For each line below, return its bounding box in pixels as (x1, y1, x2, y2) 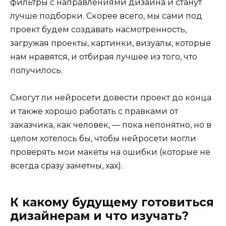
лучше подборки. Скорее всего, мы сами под (10, 11, 202, 21)
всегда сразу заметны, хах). (10, 161, 123, 171)
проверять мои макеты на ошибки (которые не (10, 147, 210, 157)
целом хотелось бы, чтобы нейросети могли (10, 134, 196, 144)
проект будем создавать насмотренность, (10, 25, 187, 35)
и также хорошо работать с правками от (10, 106, 178, 117)
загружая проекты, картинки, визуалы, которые (10, 38, 211, 48)
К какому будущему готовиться (10, 195, 214, 210)
